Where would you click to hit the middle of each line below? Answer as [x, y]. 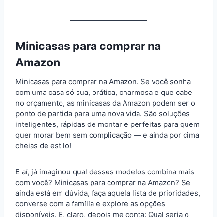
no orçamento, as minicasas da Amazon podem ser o [105, 103]
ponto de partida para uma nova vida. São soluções [103, 113]
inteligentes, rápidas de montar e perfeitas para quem [108, 124]
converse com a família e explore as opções [90, 203]
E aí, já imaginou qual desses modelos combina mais [105, 171]
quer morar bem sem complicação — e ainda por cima [107, 135]
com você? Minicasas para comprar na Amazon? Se [103, 182]
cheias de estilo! [43, 145]
